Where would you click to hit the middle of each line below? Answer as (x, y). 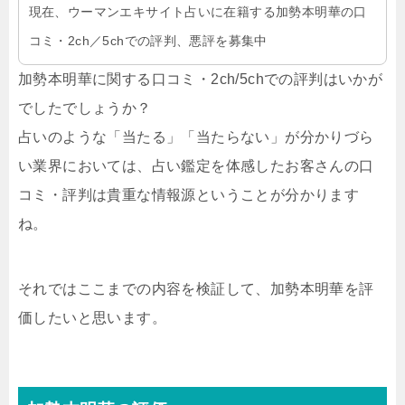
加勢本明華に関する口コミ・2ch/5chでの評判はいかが (201, 80)
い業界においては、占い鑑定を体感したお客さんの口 (196, 166)
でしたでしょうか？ (85, 108)
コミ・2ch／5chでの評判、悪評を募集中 (148, 40)
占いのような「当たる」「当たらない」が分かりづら (196, 137)
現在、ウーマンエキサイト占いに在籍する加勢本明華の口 (198, 11)
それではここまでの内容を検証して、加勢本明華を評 (196, 289)
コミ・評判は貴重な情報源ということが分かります (189, 195)
